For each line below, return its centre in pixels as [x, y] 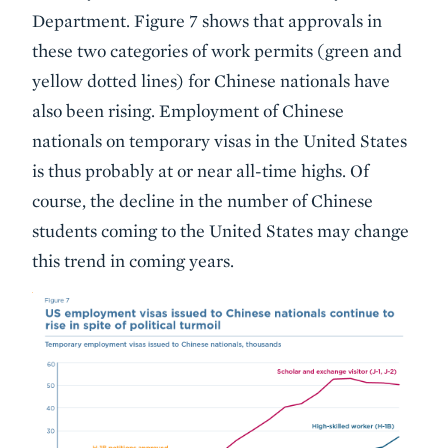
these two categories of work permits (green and [217, 50]
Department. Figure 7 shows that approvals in [207, 20]
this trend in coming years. [133, 260]
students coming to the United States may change [220, 230]
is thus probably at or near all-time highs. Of [200, 170]
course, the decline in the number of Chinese [202, 200]
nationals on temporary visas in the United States [219, 140]
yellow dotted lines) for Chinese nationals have [211, 80]
